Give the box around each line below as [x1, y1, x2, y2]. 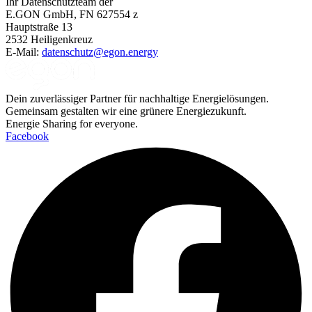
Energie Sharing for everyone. [6, 118, 138, 130]
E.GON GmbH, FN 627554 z [6, 8, 138, 20]
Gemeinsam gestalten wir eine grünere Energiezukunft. [6, 105, 247, 118]
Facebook [6, 130, 49, 143]
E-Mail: [6, 46, 42, 58]
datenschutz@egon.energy [42, 46, 158, 58]
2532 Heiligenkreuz [6, 33, 93, 45]
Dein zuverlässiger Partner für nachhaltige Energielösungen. [6, 93, 269, 105]
